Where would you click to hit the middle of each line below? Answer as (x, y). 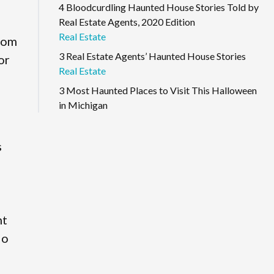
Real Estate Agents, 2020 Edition (127, 21)
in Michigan (83, 105)
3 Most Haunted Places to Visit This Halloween (158, 90)
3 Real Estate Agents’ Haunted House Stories (152, 56)
